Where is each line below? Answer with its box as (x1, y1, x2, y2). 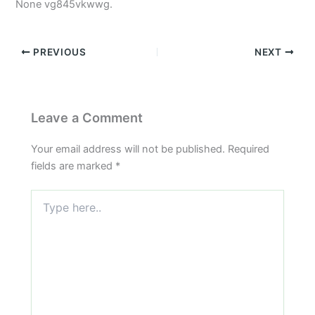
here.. (30, 203, 57, 216)
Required (228, 142, 270, 155)
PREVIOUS (30, 46, 86, 58)
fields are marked (31, 159, 116, 172)
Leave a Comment (31, 109, 143, 125)
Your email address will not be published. (31, 142, 226, 155)
